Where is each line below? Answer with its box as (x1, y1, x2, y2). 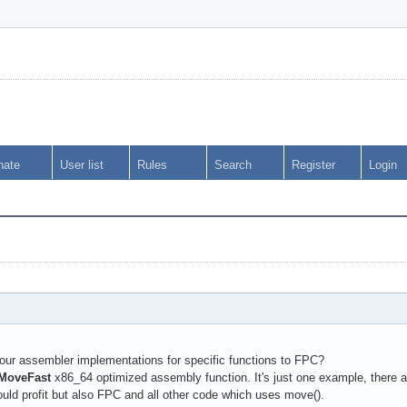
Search (214, 158, 252, 172)
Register (292, 158, 335, 172)
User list (60, 158, 104, 172)
